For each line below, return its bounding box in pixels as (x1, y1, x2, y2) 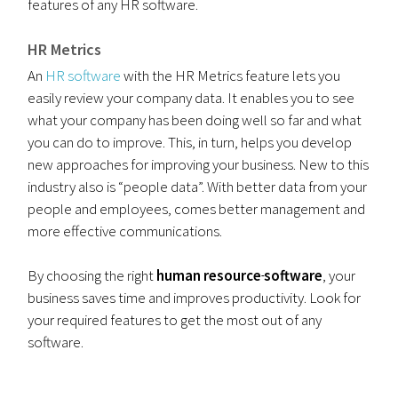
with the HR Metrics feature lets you (121, 66, 341, 85)
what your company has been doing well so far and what (28, 110, 362, 130)
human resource (156, 266, 262, 285)
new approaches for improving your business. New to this (28, 155, 370, 174)
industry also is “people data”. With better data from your (28, 177, 368, 196)
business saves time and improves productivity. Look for (28, 288, 362, 307)
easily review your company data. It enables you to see (28, 88, 355, 107)
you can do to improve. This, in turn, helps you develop (28, 132, 353, 152)
